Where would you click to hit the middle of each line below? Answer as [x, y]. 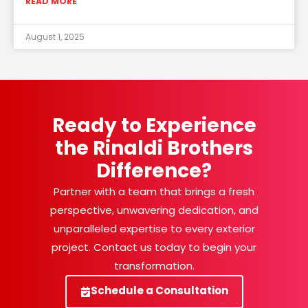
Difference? [154, 171]
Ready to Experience [154, 126]
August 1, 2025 [55, 37]
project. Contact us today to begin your [154, 247]
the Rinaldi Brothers [154, 148]
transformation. [154, 266]
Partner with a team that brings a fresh [154, 192]
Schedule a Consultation [159, 291]
